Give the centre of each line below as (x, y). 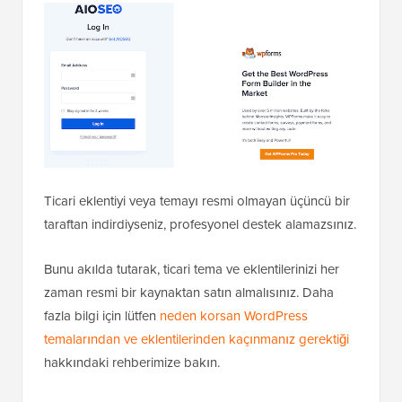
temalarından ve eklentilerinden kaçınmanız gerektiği (197, 339)
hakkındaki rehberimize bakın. (132, 362)
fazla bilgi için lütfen (102, 315)
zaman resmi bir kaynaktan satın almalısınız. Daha (189, 292)
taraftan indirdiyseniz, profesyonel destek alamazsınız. (200, 224)
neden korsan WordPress (234, 315)
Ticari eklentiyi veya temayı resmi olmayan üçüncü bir (197, 201)
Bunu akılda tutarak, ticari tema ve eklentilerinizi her (192, 269)
